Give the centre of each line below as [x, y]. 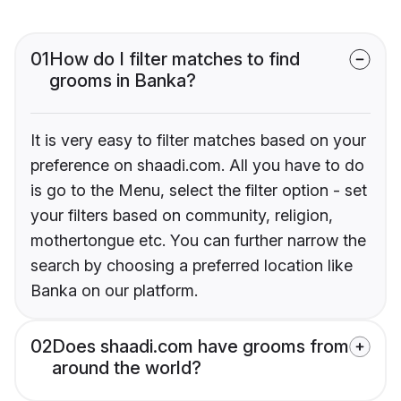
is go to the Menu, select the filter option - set [199, 191]
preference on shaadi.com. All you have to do [197, 166]
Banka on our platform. [114, 291]
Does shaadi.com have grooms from [200, 347]
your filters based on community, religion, [182, 216]
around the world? [127, 368]
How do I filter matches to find [175, 60]
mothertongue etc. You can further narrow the [198, 241]
